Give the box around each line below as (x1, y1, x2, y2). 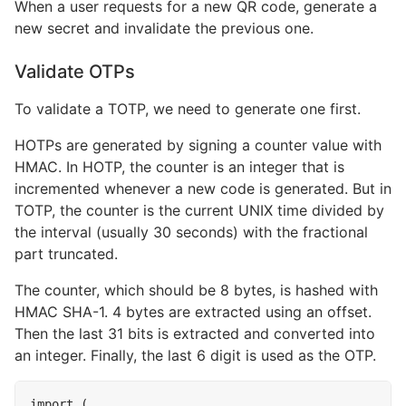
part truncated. (14, 245, 118, 263)
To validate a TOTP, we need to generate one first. (14, 100, 361, 118)
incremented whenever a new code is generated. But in (14, 179, 391, 198)
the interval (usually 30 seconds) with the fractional (14, 223, 368, 241)
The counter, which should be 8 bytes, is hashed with (14, 281, 378, 299)
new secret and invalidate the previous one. (14, 19, 314, 37)
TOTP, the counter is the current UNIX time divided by (14, 201, 384, 219)
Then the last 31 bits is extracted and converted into (14, 324, 375, 343)
